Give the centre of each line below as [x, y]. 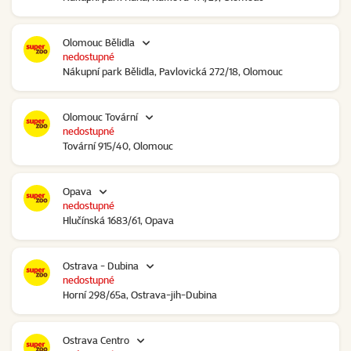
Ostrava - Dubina [101, 266]
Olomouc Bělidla [99, 43]
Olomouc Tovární [100, 117]
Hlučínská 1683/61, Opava [118, 221]
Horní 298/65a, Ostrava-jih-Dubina [140, 295]
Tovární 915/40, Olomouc [118, 146]
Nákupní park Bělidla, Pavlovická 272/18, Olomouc [173, 72]
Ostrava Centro [96, 340]
